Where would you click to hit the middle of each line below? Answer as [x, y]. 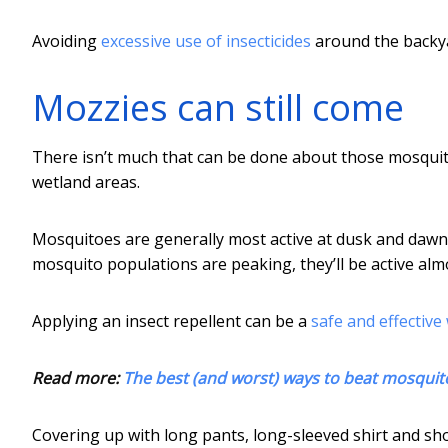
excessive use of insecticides [206, 40]
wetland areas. [86, 181]
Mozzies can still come [218, 107]
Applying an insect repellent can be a [171, 320]
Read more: [77, 377]
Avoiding [66, 40]
